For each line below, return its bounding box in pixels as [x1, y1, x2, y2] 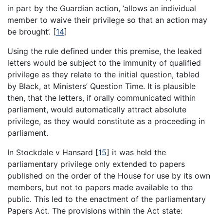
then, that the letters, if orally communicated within [7, 93, 196, 103]
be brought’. [7, 27, 53, 37]
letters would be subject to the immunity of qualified [7, 58, 201, 68]
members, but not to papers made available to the [7, 182, 193, 193]
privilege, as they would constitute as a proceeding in [7, 116, 205, 127]
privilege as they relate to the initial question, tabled [7, 70, 200, 80]
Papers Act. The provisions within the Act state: [7, 206, 182, 216]
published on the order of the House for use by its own [7, 171, 210, 181]
